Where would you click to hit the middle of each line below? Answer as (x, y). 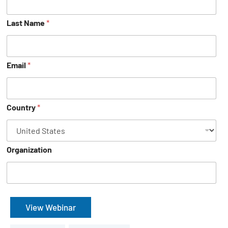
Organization (29, 149)
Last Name (26, 22)
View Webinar (51, 207)
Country (22, 107)
